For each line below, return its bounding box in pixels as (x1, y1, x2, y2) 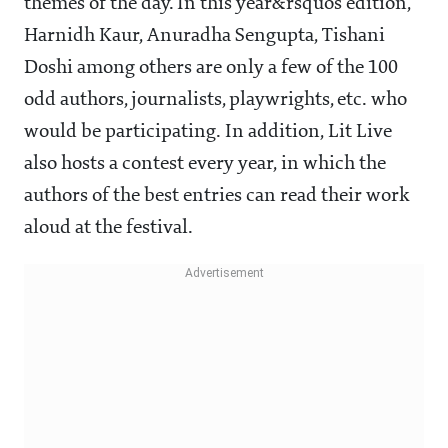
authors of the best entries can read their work (24, 185, 410, 206)
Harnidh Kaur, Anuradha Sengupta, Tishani (24, 25, 385, 46)
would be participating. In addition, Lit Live (24, 121, 392, 142)
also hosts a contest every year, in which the (24, 153, 386, 174)
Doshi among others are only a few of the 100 (24, 57, 398, 78)
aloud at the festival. (24, 217, 193, 238)
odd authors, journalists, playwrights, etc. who (24, 89, 407, 110)
